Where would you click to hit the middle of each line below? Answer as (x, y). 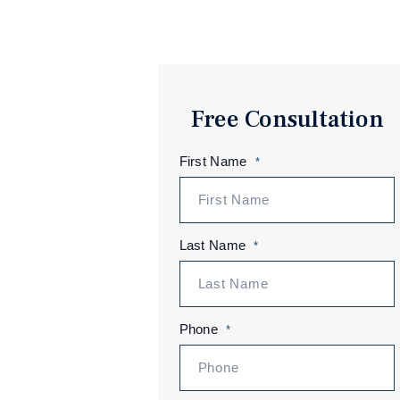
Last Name (212, 245)
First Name (213, 161)
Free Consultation (287, 119)
